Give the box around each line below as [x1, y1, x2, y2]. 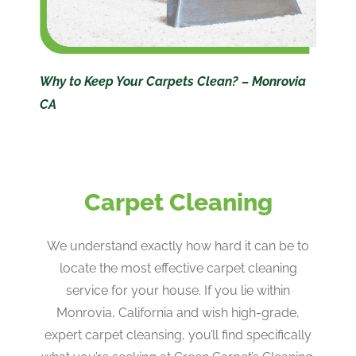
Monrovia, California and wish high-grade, [56, 305, 300, 321]
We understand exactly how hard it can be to [47, 238, 309, 254]
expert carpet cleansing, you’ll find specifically [44, 327, 311, 343]
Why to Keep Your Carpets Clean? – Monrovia [40, 73, 306, 89]
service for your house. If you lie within [66, 283, 290, 299]
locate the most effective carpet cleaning [59, 261, 297, 277]
